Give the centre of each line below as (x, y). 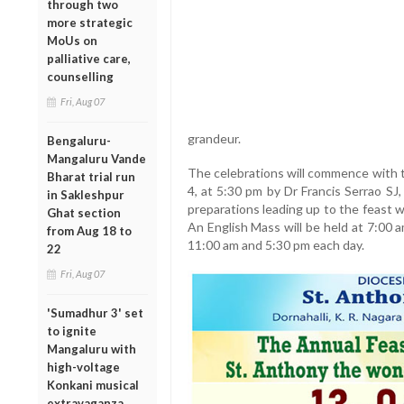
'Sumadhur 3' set (95, 312)
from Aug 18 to (89, 230)
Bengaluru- (79, 140)
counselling (80, 76)
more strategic (90, 22)
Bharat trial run (91, 176)
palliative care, (89, 58)
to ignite (72, 331)
